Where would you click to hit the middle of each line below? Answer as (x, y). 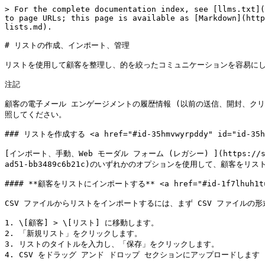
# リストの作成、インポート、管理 (67, 45)
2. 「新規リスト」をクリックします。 (73, 233)
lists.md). (28, 27)
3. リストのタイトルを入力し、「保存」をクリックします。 (112, 244)
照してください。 (35, 114)
